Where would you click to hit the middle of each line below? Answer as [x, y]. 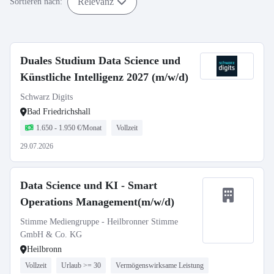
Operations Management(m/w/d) [97, 202]
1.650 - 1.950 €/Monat [69, 128]
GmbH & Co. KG [51, 235]
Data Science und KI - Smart [89, 185]
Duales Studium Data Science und [100, 61]
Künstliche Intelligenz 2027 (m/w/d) [104, 77]
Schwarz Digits [46, 97]
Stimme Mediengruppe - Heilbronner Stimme [99, 222]
